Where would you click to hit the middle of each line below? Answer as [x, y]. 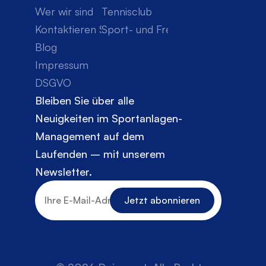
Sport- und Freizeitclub [156, 29]
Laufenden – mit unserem [100, 154]
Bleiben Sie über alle [85, 100]
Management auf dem [90, 136]
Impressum [62, 65]
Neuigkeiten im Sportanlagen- [109, 118]
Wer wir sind [64, 11]
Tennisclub [127, 11]
